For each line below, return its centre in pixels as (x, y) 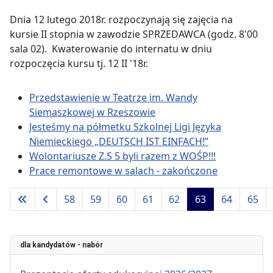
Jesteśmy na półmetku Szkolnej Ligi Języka (125, 127)
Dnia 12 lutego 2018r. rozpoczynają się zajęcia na (121, 20)
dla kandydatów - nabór (62, 245)
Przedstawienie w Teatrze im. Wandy (113, 98)
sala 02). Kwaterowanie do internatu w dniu (111, 49)
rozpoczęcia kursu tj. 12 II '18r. (79, 64)
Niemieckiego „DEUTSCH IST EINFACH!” (119, 142)
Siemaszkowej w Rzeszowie (92, 112)
